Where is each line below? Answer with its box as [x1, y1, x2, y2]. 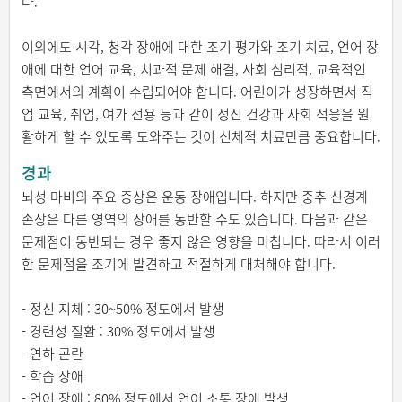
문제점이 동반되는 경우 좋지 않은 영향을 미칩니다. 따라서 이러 [21, 232, 380, 252]
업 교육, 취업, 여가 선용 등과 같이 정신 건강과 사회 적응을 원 [21, 104, 370, 125]
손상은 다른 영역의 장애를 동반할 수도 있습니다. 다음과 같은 [21, 209, 368, 230]
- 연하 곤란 [21, 344, 83, 364]
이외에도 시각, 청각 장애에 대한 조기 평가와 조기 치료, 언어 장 [21, 37, 379, 57]
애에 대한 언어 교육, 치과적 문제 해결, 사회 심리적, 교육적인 [21, 59, 366, 80]
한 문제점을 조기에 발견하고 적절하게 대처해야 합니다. [21, 254, 336, 275]
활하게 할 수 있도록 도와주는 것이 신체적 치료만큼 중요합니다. [21, 127, 380, 147]
